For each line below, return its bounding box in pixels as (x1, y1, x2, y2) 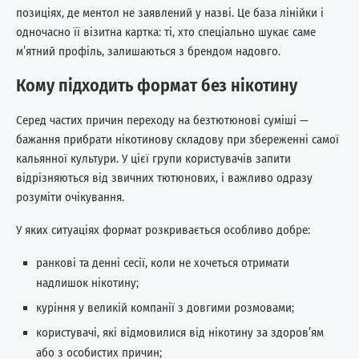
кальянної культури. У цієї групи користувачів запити (16, 151, 291, 166)
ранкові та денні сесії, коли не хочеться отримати (36, 255, 289, 270)
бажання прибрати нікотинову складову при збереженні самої (16, 131, 339, 147)
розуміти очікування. (16, 189, 124, 204)
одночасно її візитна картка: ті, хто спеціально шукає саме (16, 24, 316, 39)
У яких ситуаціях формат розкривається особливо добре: (16, 222, 310, 237)
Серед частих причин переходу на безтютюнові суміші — (16, 112, 309, 127)
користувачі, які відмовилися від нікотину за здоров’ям (36, 325, 324, 340)
